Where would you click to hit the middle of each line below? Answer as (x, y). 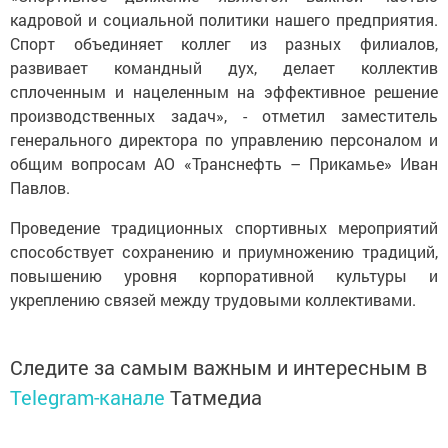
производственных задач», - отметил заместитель (224, 115)
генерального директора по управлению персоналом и (224, 139)
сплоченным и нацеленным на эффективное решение (224, 91)
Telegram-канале (87, 396)
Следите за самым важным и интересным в (218, 366)
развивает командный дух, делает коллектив (224, 67)
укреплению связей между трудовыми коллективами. (213, 299)
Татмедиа (216, 396)
